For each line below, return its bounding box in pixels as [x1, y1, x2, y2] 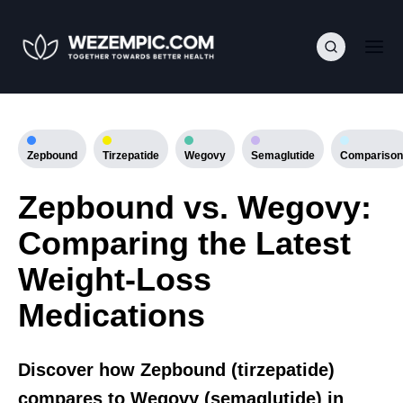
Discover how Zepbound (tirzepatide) [18, 360, 335, 380]
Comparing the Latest [18, 225, 351, 262]
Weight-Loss [18, 261, 211, 298]
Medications [18, 297, 205, 334]
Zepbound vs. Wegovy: [18, 189, 372, 226]
